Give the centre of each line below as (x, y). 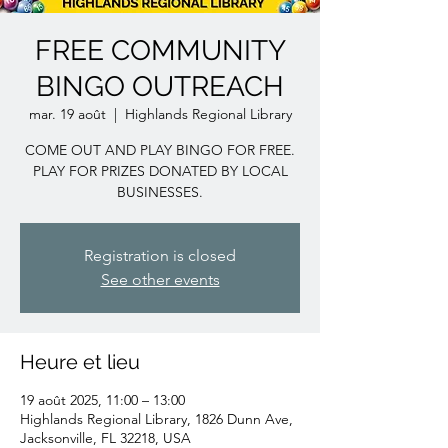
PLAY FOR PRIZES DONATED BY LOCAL (160, 171)
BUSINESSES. (160, 192)
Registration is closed (160, 255)
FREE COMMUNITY (160, 50)
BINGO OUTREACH (160, 86)
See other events (160, 279)
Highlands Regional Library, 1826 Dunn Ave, (156, 419)
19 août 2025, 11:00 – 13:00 (102, 400)
